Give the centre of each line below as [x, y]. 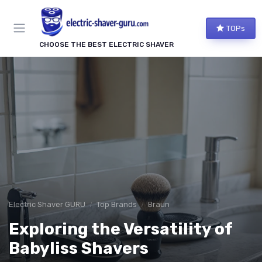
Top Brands [117, 204]
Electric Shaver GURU [47, 204]
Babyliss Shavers [79, 248]
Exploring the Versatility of [120, 229]
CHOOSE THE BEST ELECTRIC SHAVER [106, 44]
